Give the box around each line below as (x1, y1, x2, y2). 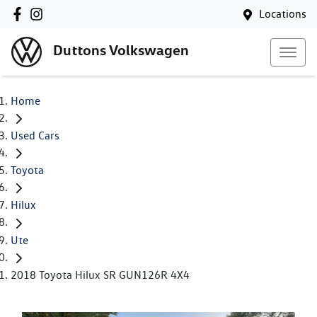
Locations (259, 7, 306, 21)
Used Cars (11, 129, 59, 143)
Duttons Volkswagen (53, 41, 189, 59)
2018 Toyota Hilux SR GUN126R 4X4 (11, 267, 190, 282)
